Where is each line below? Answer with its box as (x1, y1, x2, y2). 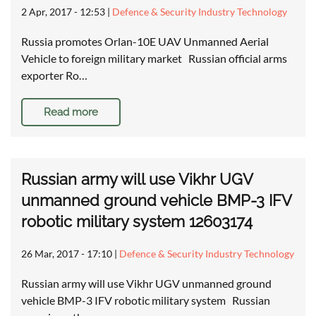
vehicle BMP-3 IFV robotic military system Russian (21, 293, 270, 308)
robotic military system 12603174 (21, 212, 253, 231)
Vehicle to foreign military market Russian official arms (21, 51, 287, 66)
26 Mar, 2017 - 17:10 (21, 248, 112, 260)
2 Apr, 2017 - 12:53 (21, 6, 105, 18)
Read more (44, 106, 98, 119)
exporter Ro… (21, 68, 87, 83)
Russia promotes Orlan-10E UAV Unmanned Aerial (21, 35, 269, 49)
